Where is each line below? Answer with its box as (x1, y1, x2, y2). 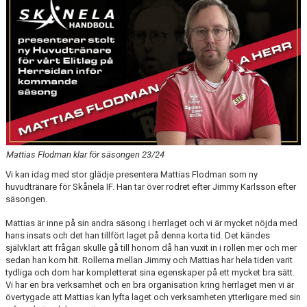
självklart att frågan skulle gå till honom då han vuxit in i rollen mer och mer (5, 242, 297, 253)
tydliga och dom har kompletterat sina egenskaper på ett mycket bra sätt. (5, 267, 295, 278)
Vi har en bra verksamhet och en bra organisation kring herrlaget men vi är (5, 279, 294, 290)
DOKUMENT (8, 32, 56, 42)
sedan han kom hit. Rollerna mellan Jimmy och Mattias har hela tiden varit (5, 254, 293, 265)
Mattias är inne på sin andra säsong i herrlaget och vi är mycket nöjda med (5, 217, 297, 228)
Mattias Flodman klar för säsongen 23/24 (6, 149, 164, 160)
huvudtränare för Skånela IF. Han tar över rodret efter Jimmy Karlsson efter (5, 181, 296, 192)
